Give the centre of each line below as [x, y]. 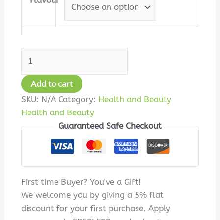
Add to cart [52, 83]
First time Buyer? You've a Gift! [81, 182]
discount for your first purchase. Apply [96, 208]
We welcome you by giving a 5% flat [93, 195]
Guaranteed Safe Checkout [110, 125]
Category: [79, 99]
